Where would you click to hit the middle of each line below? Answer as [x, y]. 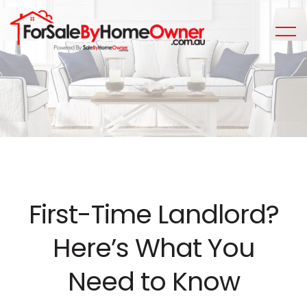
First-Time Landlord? [153, 214]
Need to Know [153, 281]
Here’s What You [153, 248]
